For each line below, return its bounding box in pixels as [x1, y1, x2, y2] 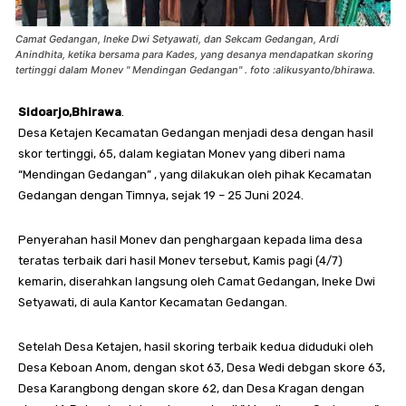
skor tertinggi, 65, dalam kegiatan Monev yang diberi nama [18, 147, 345, 161]
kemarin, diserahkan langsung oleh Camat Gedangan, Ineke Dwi [18, 275, 375, 289]
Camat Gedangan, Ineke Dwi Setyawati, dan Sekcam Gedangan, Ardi [15, 33, 339, 46]
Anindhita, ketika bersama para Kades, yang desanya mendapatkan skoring [15, 48, 373, 62]
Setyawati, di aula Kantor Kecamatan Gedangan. [18, 295, 287, 310]
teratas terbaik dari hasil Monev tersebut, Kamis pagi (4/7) [18, 254, 343, 268]
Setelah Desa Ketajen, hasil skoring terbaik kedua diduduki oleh [18, 340, 373, 354]
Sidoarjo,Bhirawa [18, 105, 121, 120]
